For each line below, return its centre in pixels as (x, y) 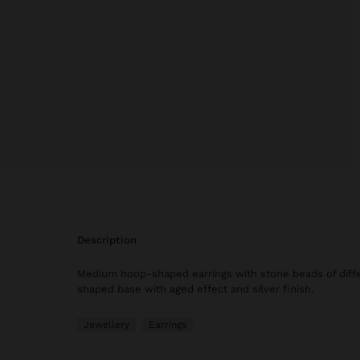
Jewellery (106, 324)
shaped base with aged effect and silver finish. (195, 288)
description (110, 239)
